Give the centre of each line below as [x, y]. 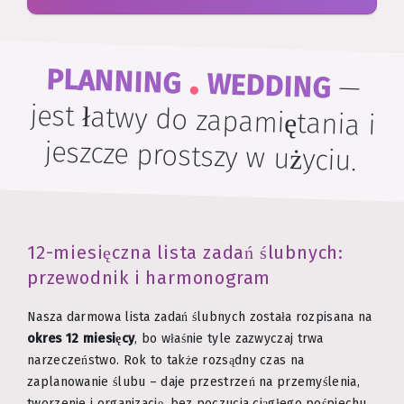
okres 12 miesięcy [81, 338]
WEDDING [268, 87]
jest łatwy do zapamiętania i [202, 120]
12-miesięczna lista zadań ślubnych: [185, 253]
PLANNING [113, 82]
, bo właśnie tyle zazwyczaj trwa [229, 338]
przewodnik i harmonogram [149, 278]
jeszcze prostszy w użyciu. [201, 157]
